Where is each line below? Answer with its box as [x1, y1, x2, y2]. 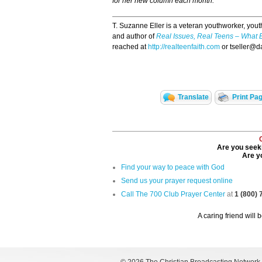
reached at [112, 43, 148, 51]
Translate [177, 93, 209, 102]
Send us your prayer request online [121, 177, 233, 185]
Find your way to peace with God [121, 163, 225, 172]
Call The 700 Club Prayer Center [121, 190, 225, 199]
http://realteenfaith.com [148, 43, 220, 51]
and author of [112, 32, 156, 41]
